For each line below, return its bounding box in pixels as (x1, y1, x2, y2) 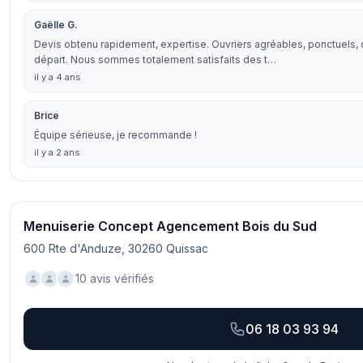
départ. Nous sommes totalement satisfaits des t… (34, 53, 276, 66)
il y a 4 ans (34, 71, 81, 83)
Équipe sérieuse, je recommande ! (34, 129, 197, 141)
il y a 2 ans (34, 147, 80, 158)
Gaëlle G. (34, 19, 78, 31)
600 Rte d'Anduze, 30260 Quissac (23, 241, 208, 255)
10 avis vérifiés (75, 271, 154, 285)
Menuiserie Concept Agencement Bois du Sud (23, 218, 317, 234)
